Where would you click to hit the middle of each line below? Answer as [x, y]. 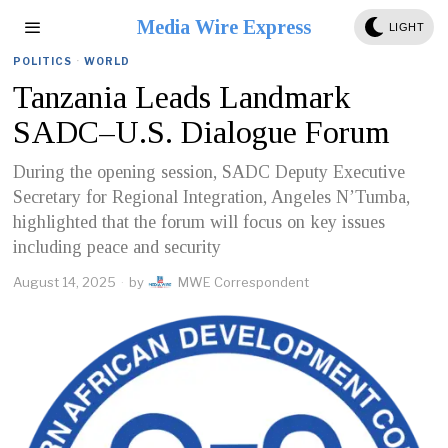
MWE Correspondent [244, 282]
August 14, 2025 [65, 282]
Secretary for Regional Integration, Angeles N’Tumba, [212, 197]
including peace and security [117, 247]
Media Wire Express [223, 27]
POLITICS [43, 61]
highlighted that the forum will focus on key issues [199, 222]
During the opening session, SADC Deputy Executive [209, 172]
